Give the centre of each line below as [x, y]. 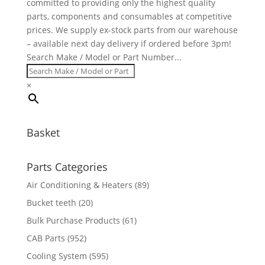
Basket [43, 132]
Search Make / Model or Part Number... [104, 57]
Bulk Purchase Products [73, 220]
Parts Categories [67, 167]
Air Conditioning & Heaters [79, 185]
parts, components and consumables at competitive [129, 16]
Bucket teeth [51, 202]
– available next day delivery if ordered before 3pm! [129, 43]
